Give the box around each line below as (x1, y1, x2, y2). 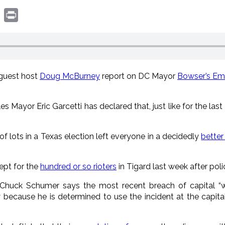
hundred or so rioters (40, 161, 117, 171)
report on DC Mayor (100, 71, 177, 81)
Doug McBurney (40, 71, 100, 81)
